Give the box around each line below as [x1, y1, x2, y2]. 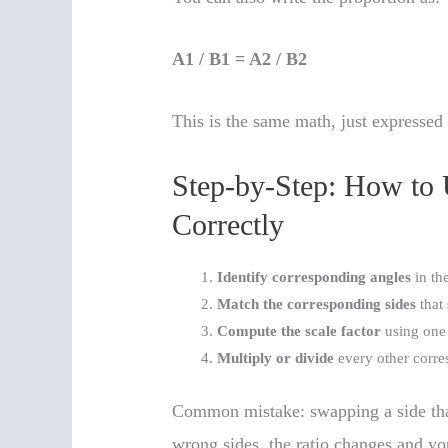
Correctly [172, 208, 285, 242]
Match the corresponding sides [217, 296, 417, 313]
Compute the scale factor [217, 323, 382, 340]
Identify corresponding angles [217, 269, 412, 286]
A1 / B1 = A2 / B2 [172, 48, 308, 69]
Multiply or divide [217, 350, 335, 367]
